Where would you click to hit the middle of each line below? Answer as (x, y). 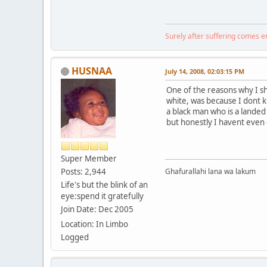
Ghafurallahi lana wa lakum (210, 172)
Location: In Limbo (94, 224)
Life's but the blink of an (104, 184)
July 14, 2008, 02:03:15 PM (205, 71)
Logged (75, 237)
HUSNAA (92, 71)
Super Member (89, 158)
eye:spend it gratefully (102, 196)
